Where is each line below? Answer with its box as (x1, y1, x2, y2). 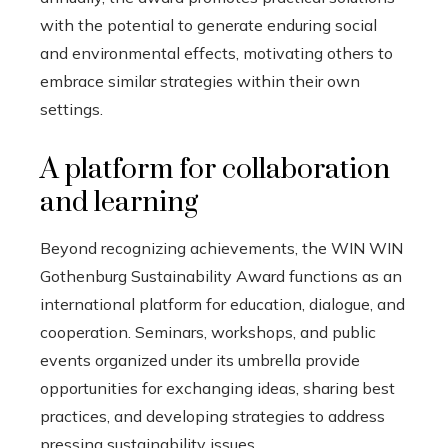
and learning (40, 184, 198, 220)
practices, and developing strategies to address (40, 405, 385, 426)
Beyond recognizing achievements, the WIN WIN (40, 237, 403, 258)
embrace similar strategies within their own (40, 70, 360, 91)
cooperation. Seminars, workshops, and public (40, 321, 376, 342)
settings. (40, 98, 103, 119)
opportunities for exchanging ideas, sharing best (40, 377, 395, 398)
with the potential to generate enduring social (40, 14, 377, 35)
